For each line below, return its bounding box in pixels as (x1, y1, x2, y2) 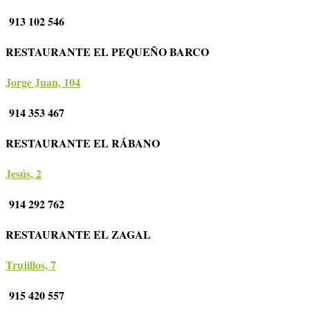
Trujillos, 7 (6, 257, 56, 273)
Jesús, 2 (6, 165, 42, 182)
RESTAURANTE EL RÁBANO (6, 135, 175, 152)
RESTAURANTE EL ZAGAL (6, 226, 166, 243)
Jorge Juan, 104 (6, 74, 80, 91)
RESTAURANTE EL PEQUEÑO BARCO (6, 44, 224, 60)
